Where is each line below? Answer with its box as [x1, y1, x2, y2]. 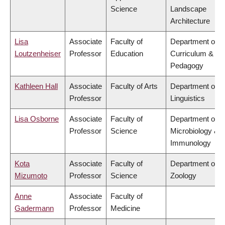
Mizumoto [15, 171, 47, 180]
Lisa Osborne [15, 115, 59, 124]
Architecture [170, 17, 210, 26]
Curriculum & [170, 49, 213, 58]
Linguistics [170, 94, 205, 103]
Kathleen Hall [15, 82, 58, 91]
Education [110, 49, 143, 58]
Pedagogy [170, 61, 203, 70]
